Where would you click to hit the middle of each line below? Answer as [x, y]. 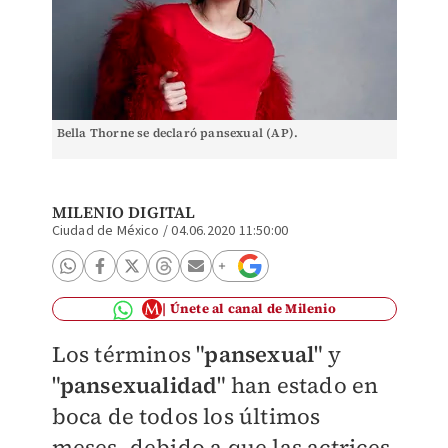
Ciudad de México [105, 231]
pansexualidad [138, 385]
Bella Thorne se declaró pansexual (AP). [177, 133]
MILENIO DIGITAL [123, 212]
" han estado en [298, 385]
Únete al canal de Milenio [252, 308]
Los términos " [128, 354]
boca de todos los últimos [186, 416]
